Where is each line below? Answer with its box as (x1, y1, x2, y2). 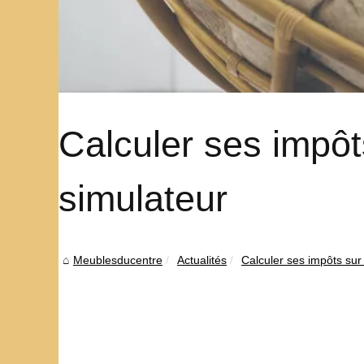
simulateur (58, 177, 227, 219)
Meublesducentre (73, 253, 162, 266)
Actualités (177, 253, 227, 266)
